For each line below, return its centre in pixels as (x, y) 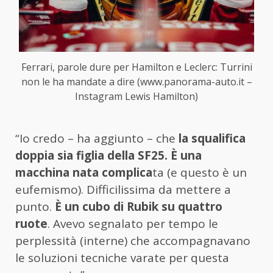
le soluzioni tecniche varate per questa (122, 257)
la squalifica (212, 138)
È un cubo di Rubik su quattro (139, 206)
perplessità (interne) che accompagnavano (133, 240)
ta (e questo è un (200, 172)
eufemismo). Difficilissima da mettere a (123, 189)
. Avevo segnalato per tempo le (133, 223)
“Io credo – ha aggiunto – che (97, 138)
